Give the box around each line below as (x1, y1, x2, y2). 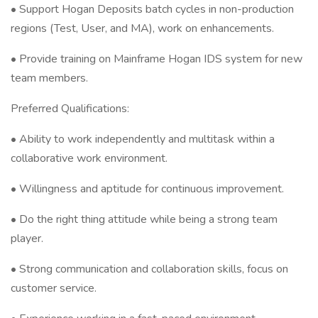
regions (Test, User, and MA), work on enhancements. (11, 21, 274, 36)
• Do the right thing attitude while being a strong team (11, 212, 278, 227)
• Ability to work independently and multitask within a (11, 131, 275, 147)
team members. (11, 70, 88, 86)
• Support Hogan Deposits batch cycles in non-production (11, 1, 294, 17)
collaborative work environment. (11, 150, 168, 166)
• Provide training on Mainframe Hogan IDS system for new (11, 51, 302, 67)
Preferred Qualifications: (11, 101, 129, 116)
